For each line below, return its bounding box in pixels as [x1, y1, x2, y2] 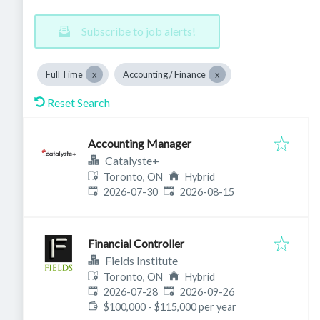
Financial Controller [88, 236, 184, 250]
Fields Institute [105, 254, 178, 267]
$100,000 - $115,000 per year [104, 301, 237, 313]
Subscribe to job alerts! [81, 24, 196, 38]
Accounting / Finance [123, 69, 206, 80]
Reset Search [47, 96, 110, 109]
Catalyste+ [105, 154, 159, 167]
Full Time [46, 69, 83, 80]
